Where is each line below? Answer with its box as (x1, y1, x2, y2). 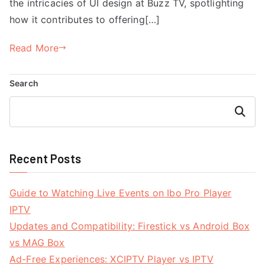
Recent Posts (9, 151, 81, 166)
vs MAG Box (9, 236, 65, 248)
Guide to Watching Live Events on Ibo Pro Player (9, 186, 232, 199)
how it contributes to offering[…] (9, 13, 160, 25)
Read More (9, 41, 59, 54)
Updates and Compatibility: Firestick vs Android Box (9, 219, 250, 232)
